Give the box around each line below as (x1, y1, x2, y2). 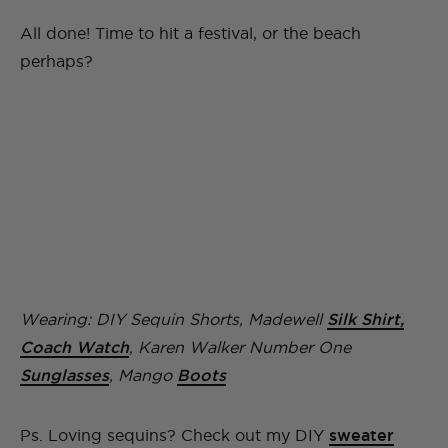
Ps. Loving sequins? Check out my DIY (20, 426, 329, 445)
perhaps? (20, 52, 93, 71)
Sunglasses (20, 366, 109, 385)
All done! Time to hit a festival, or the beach (20, 24, 361, 43)
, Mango (109, 366, 177, 385)
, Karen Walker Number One (129, 338, 351, 357)
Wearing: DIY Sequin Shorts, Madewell (20, 310, 327, 329)
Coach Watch (20, 338, 129, 357)
